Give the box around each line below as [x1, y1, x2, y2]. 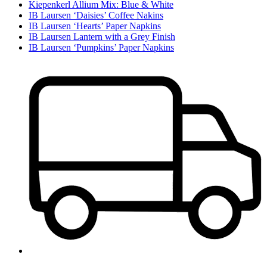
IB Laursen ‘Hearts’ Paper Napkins [29, 20, 161, 31]
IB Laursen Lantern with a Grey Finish [29, 31, 175, 42]
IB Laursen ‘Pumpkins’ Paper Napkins [29, 42, 174, 52]
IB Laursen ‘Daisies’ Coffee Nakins [29, 10, 163, 20]
